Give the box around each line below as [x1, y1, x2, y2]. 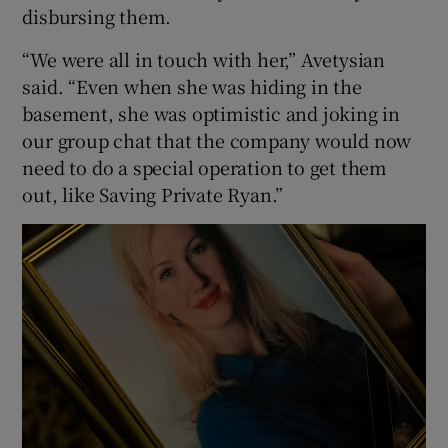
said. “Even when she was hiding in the [22, 72, 362, 99]
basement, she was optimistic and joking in [22, 99, 401, 126]
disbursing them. [22, 2, 172, 29]
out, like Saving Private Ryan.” [22, 180, 284, 207]
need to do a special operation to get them [22, 153, 388, 180]
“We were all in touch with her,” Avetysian [22, 45, 386, 72]
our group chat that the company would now [22, 126, 412, 153]
